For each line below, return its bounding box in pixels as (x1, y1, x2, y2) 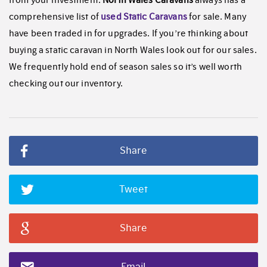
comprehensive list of (9, 11, 101, 23)
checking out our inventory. (9, 77, 123, 90)
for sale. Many (187, 11, 247, 23)
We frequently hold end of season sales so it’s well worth (9, 61, 242, 73)
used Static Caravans (101, 11, 187, 23)
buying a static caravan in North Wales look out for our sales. (9, 44, 257, 57)
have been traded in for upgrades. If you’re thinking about (9, 27, 249, 40)
